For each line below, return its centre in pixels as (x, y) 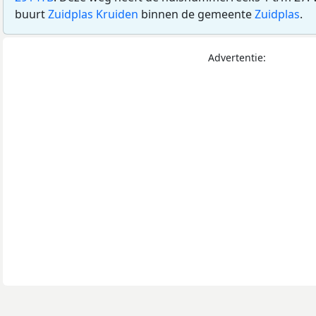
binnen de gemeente (196, 14)
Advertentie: (237, 58)
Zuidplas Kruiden (93, 14)
